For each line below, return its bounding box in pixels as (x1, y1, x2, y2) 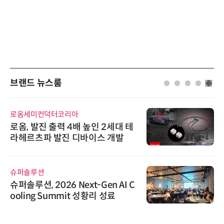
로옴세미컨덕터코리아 (10, 109, 78, 119)
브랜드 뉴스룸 (10, 77, 62, 88)
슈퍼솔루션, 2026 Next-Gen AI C (10, 179, 135, 191)
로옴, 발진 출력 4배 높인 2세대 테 (10, 121, 133, 133)
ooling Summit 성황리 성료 (10, 190, 115, 202)
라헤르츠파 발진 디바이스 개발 (10, 132, 124, 144)
